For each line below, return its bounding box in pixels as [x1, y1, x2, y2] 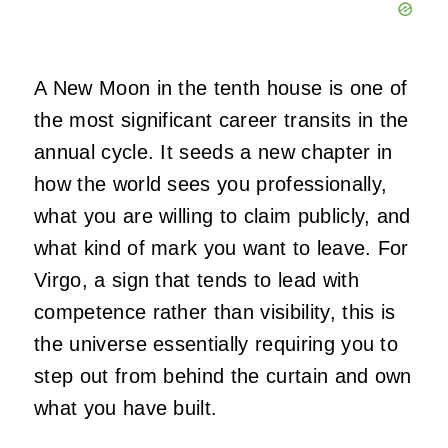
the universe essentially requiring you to [34, 332, 399, 355]
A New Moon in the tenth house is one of [34, 76, 408, 99]
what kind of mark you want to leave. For [34, 236, 409, 259]
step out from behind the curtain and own [34, 364, 412, 387]
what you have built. [34, 396, 218, 419]
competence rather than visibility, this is [34, 300, 396, 323]
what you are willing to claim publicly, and [34, 204, 411, 227]
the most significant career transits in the [34, 108, 409, 131]
